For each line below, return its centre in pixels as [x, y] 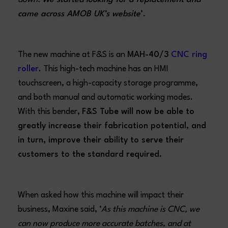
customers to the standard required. [90, 154]
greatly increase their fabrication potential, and [112, 126]
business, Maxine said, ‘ [60, 209]
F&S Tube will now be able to [138, 112]
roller [28, 69]
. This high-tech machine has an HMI [104, 69]
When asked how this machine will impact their [101, 195]
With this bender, [50, 112]
